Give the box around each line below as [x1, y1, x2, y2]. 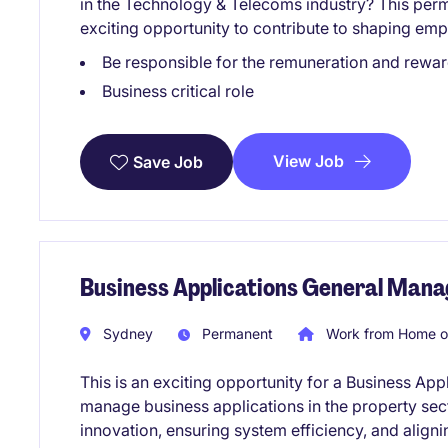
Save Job [133, 151, 203, 172]
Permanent [198, 324, 273, 342]
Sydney [99, 324, 153, 342]
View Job [273, 150, 344, 171]
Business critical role [102, 80, 254, 101]
